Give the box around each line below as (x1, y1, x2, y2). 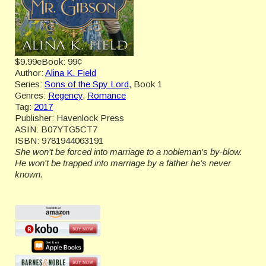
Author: (15, 68, 43, 78)
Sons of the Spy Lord (45, 79, 129, 89)
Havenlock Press (56, 113, 124, 123)
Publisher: (15, 113, 54, 123)
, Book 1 (129, 79, 162, 89)
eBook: (37, 56, 65, 66)
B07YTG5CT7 (41, 124, 97, 134)
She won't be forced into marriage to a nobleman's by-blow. (15, 147, 242, 157)
